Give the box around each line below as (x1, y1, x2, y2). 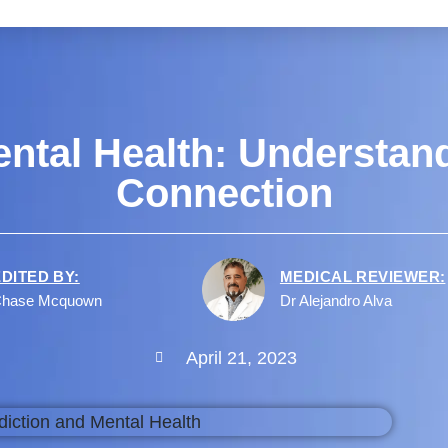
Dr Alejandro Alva (279, 292, 392, 310)
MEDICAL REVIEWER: (279, 267, 446, 285)
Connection (115, 171, 333, 216)
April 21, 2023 (185, 347, 297, 368)
